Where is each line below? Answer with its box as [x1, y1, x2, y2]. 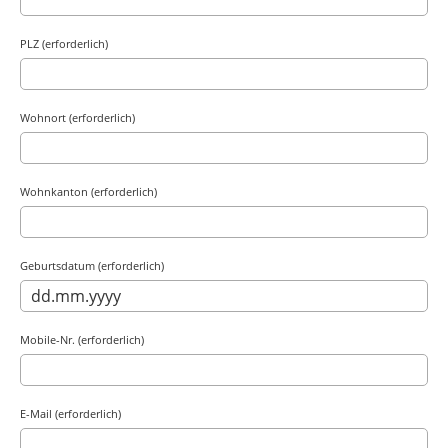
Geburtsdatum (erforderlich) [20, 258, 164, 273]
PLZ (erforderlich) [20, 36, 108, 51]
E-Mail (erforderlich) [20, 406, 121, 421]
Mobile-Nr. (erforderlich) [20, 332, 144, 347]
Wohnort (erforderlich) [20, 110, 135, 125]
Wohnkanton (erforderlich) [20, 184, 157, 199]
